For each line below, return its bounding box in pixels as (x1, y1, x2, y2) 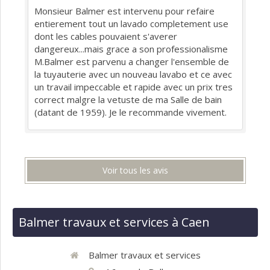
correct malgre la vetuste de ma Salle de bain (34, 93, 222, 106)
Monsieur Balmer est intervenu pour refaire (34, 5, 215, 17)
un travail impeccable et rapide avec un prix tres (34, 81, 233, 93)
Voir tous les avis (102, 165, 168, 177)
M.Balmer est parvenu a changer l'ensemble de (34, 55, 229, 68)
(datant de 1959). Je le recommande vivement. (34, 106, 227, 119)
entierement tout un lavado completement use (34, 17, 228, 30)
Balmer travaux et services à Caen (19, 214, 210, 231)
